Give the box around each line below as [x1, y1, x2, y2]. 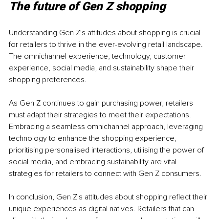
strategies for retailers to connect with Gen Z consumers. [9, 169, 201, 179]
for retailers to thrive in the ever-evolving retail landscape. [9, 40, 205, 50]
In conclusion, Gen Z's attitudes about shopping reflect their [9, 192, 209, 202]
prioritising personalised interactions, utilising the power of [9, 145, 206, 155]
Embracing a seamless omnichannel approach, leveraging [9, 122, 205, 132]
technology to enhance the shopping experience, [9, 133, 178, 144]
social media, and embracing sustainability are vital [9, 157, 178, 167]
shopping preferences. [9, 75, 87, 85]
